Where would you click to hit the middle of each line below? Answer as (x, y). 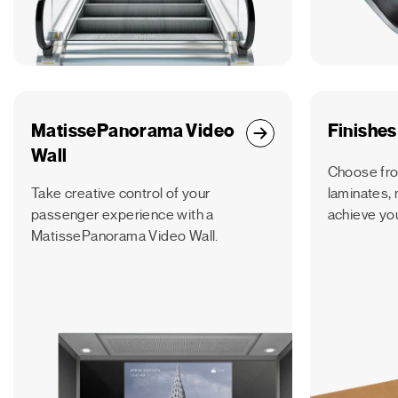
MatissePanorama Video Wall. (125, 237)
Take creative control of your (121, 194)
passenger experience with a (123, 215)
